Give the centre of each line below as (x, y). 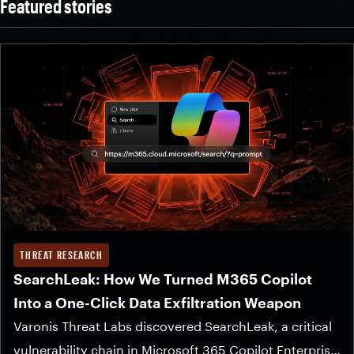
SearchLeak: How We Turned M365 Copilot (163, 279)
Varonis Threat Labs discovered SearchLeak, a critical (173, 326)
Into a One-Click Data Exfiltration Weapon (157, 303)
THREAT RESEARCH (61, 255)
